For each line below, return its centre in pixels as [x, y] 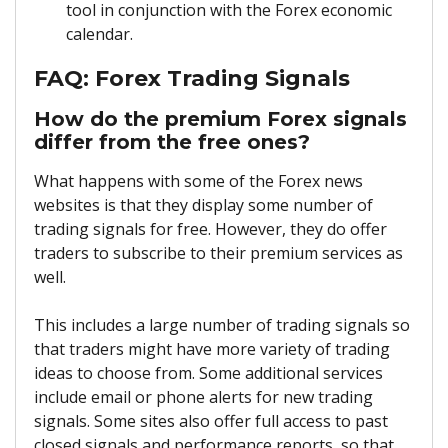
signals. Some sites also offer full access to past [211, 421]
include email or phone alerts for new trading [203, 397]
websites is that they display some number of [203, 205]
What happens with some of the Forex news [198, 181]
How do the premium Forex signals [220, 119]
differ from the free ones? [172, 142]
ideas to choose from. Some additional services [208, 373]
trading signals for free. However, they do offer [210, 229]
